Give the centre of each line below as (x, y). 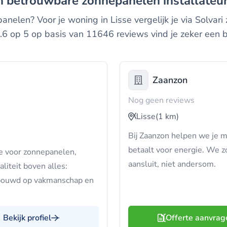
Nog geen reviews (161, 100)
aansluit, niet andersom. (172, 164)
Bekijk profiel (27, 218)
